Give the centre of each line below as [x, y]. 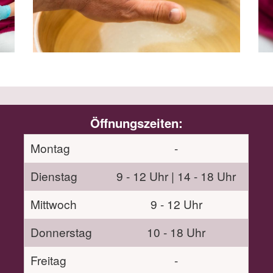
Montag [51, 148]
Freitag [49, 260]
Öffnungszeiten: [136, 123]
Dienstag [54, 176]
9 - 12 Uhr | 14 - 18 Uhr [176, 176]
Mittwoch [54, 204]
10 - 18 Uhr [176, 232]
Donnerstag [62, 232]
